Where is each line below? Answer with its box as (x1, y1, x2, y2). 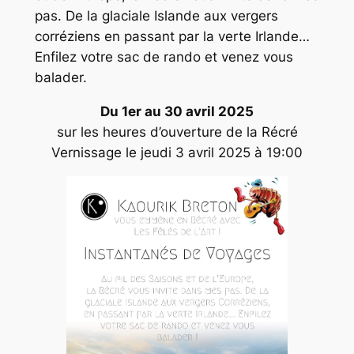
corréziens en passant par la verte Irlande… (34, 28, 310, 45)
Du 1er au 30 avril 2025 (100, 104, 254, 120)
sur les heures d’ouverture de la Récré (56, 124, 298, 141)
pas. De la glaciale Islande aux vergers (34, 8, 278, 24)
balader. (34, 70, 87, 86)
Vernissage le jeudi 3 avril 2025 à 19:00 (51, 145, 303, 161)
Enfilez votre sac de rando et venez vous (34, 49, 293, 66)
